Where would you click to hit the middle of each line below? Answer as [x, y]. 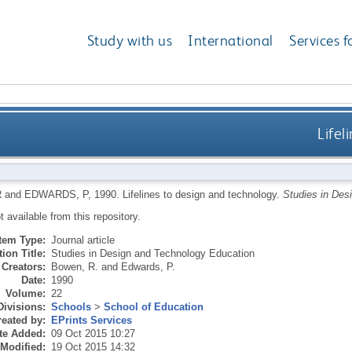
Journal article [82, 240]
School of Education [153, 306]
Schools [71, 306]
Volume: [25, 293]
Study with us [130, 41]
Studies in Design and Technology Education [152, 253]
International [231, 41]
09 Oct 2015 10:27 [93, 333]
